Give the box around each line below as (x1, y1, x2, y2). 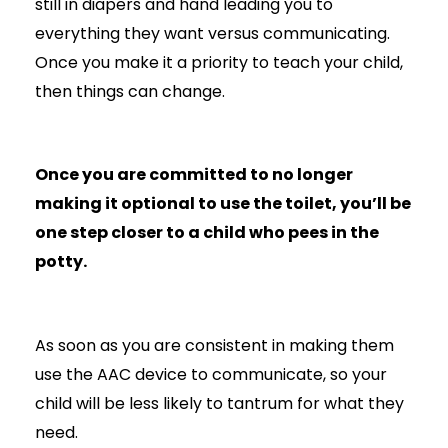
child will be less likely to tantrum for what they (34, 391, 404, 415)
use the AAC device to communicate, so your (34, 362, 387, 386)
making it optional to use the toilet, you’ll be (34, 192, 411, 216)
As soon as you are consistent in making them (34, 333, 394, 357)
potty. (34, 250, 87, 274)
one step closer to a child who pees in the (34, 221, 379, 245)
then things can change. (34, 79, 225, 103)
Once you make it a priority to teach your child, (34, 50, 403, 74)
